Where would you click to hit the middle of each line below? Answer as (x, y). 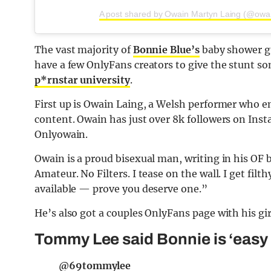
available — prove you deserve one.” (121, 188)
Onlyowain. (61, 134)
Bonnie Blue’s (166, 49)
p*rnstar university (82, 80)
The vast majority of (84, 49)
